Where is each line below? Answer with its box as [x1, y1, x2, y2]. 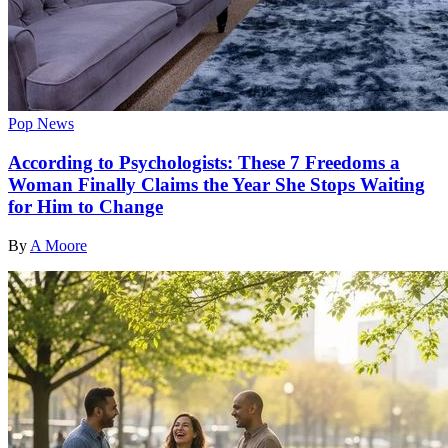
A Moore [30, 236, 87, 254]
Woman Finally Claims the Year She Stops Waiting [8, 174, 425, 196]
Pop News [8, 115, 74, 133]
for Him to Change [8, 196, 163, 218]
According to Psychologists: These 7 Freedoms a [8, 152, 400, 174]
